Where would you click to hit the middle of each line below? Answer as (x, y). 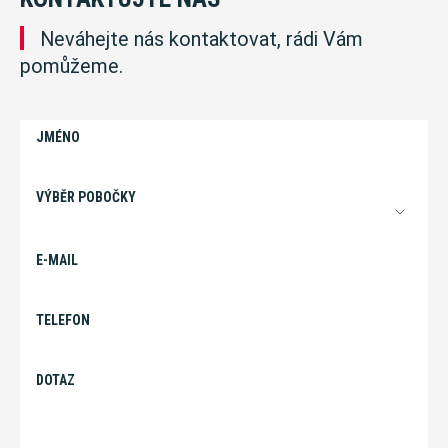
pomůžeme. (71, 66)
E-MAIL (57, 260)
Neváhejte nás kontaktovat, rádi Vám (201, 39)
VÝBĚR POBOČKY (86, 197)
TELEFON (63, 320)
